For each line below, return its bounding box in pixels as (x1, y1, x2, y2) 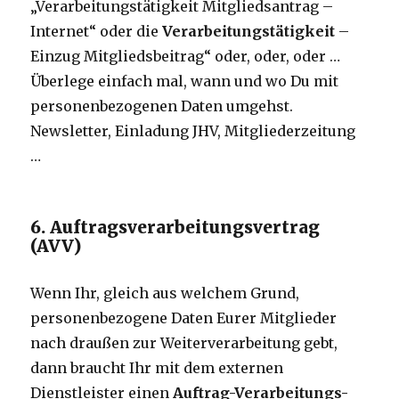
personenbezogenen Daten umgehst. (30, 97, 294, 116)
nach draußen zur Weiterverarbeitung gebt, (30, 334, 338, 353)
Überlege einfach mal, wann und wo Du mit (30, 72, 339, 91)
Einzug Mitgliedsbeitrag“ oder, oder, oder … (30, 47, 341, 66)
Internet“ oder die (30, 22, 163, 41)
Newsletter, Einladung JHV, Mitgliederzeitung (30, 122, 356, 141)
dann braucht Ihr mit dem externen (30, 359, 284, 378)
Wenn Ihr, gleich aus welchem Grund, (30, 284, 300, 303)
